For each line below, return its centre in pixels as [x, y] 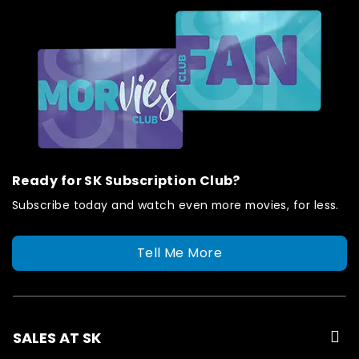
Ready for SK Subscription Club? [126, 180]
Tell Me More [179, 252]
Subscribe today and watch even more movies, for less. [175, 205]
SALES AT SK [57, 338]
